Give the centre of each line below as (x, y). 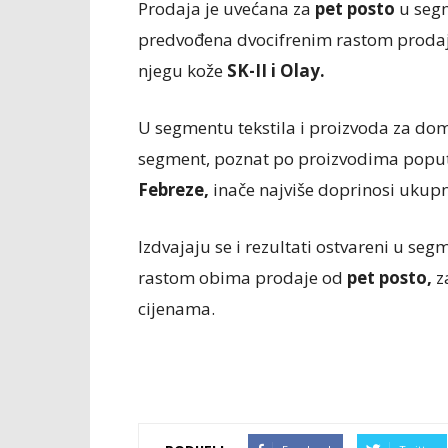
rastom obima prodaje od (242, 277)
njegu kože (182, 70)
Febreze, (173, 189)
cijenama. (176, 308)
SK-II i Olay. (276, 70)
